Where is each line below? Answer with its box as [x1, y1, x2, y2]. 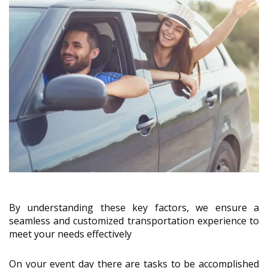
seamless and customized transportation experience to [9, 214, 259, 227]
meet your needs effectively [9, 227, 132, 240]
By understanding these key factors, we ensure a [9, 200, 259, 214]
